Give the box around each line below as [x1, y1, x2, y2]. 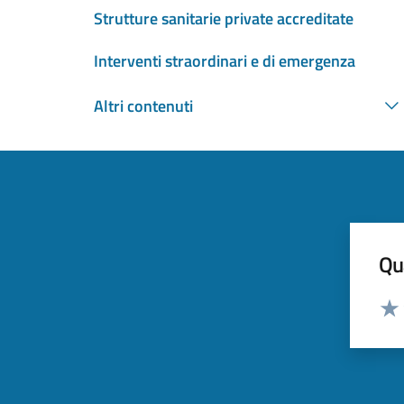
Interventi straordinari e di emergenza [94, 49, 355, 74]
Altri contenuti [94, 93, 193, 118]
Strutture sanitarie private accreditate [94, 6, 353, 32]
